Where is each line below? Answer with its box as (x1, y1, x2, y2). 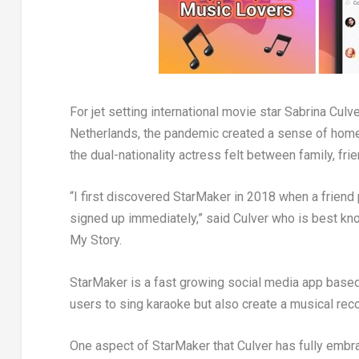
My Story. (69, 232, 122, 248)
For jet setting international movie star (69, 103, 284, 119)
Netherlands (69, 125, 138, 141)
